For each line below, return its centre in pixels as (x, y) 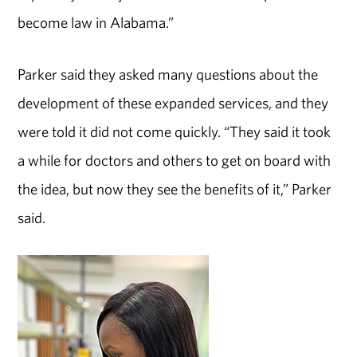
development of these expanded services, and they (173, 102)
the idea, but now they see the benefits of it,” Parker (175, 188)
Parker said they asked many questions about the (168, 74)
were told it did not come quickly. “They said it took (175, 131)
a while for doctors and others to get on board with (175, 160)
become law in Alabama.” (96, 23)
